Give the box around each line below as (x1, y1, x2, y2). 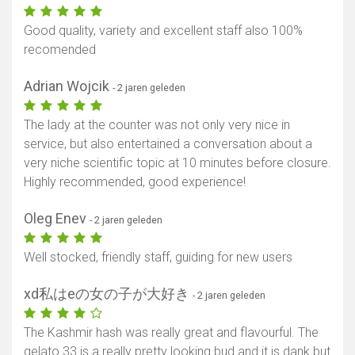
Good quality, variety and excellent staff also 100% (24, 23, 303, 39)
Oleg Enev (24, 210, 90, 227)
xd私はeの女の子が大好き (24, 285, 193, 303)
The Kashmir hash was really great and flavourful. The (24, 325, 319, 341)
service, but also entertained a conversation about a (24, 136, 312, 152)
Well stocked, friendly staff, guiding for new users (24, 250, 292, 265)
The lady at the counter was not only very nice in (24, 117, 290, 133)
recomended (24, 42, 96, 58)
